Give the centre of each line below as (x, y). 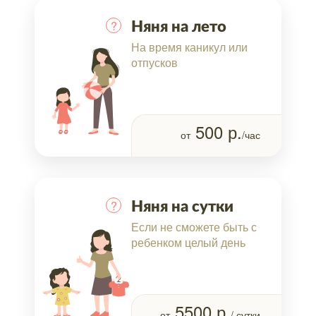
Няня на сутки (182, 206)
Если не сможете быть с (194, 226)
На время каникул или (189, 47)
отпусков (154, 62)
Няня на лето (179, 26)
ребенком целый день (188, 242)
